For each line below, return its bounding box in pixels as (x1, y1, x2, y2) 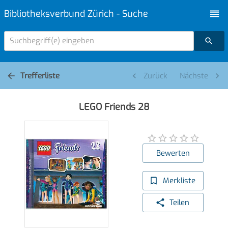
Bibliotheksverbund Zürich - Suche (4, 7, 148, 20)
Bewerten (156, 148, 190, 159)
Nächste (179, 70, 208, 81)
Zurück (143, 70, 167, 81)
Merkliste (163, 176, 196, 186)
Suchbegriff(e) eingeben (9, 36, 94, 46)
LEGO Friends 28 (78, 100, 150, 113)
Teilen (169, 197, 189, 208)
